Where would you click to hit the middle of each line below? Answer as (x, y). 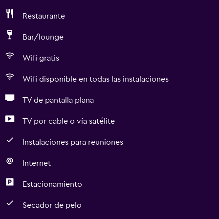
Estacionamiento (52, 184)
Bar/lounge (43, 37)
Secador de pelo (52, 205)
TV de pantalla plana (58, 100)
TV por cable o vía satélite (69, 121)
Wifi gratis (41, 58)
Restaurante (44, 16)
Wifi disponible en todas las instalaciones (96, 79)
